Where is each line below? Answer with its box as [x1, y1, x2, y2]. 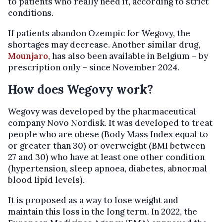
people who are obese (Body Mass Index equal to [8, 128, 208, 140]
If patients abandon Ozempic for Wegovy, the [8, 27, 190, 39]
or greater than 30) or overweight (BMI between [8, 140, 205, 151]
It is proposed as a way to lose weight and [8, 194, 178, 206]
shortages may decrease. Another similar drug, [8, 39, 200, 50]
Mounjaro [8, 50, 48, 61]
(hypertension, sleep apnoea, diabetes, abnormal [8, 163, 207, 174]
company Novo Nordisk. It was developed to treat [8, 117, 213, 128]
